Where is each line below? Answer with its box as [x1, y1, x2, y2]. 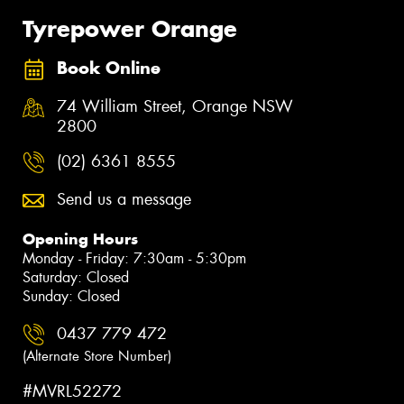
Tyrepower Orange [23, 14, 237, 43]
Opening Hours [23, 228, 138, 249]
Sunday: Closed [23, 286, 120, 306]
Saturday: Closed [23, 267, 129, 287]
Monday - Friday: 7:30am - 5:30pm [23, 248, 246, 268]
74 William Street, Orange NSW [57, 95, 293, 117]
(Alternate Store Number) [23, 346, 171, 365]
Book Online [57, 58, 161, 79]
